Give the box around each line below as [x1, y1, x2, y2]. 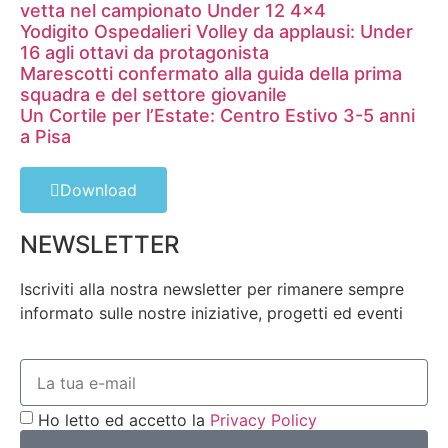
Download [60, 179, 137, 200]
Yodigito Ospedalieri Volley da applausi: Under [20, 20, 413, 42]
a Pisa [20, 125, 71, 147]
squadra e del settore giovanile [20, 83, 287, 105]
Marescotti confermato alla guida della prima [20, 62, 402, 84]
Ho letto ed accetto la [38, 410, 210, 430]
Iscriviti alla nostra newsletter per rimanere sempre [20, 278, 404, 299]
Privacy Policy [210, 410, 317, 430]
